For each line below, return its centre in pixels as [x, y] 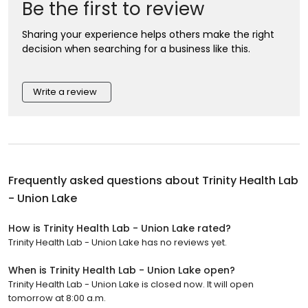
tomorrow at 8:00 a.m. [57, 298]
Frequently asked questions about [105, 180]
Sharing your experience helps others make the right [148, 34]
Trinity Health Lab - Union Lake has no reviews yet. [118, 242]
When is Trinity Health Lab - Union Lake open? [122, 270]
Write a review [65, 91]
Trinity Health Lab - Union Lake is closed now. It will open [131, 284]
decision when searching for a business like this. [136, 48]
